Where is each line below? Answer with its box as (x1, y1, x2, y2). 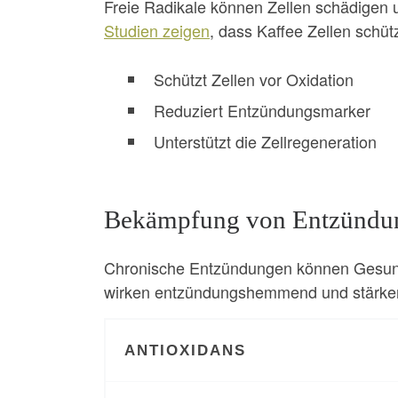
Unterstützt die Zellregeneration (154, 130, 377, 154)
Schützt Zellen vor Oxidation (154, 68, 354, 92)
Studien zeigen (104, 19, 210, 43)
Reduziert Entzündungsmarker (154, 99, 370, 123)
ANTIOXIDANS (124, 341, 247, 359)
